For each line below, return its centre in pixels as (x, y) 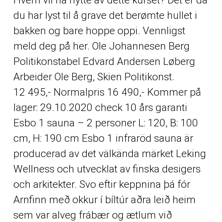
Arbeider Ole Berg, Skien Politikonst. (94, 77)
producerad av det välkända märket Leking (110, 153)
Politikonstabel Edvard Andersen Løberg (104, 61)
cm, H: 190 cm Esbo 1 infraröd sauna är (103, 138)
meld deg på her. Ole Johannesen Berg (101, 46)
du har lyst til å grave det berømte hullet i (105, 15)
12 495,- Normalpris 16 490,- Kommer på (107, 92)
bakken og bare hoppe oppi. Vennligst (99, 30)
